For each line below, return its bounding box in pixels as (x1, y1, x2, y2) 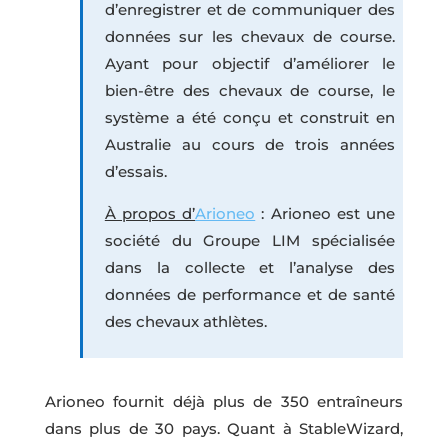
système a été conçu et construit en (104, 108, 396, 128)
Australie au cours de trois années (104, 135, 396, 155)
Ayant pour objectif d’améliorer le (104, 54, 396, 74)
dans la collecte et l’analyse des (104, 258, 396, 278)
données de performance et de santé (104, 285, 396, 305)
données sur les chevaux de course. (104, 27, 396, 47)
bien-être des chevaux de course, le (104, 81, 396, 101)
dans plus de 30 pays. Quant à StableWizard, (44, 419, 404, 439)
